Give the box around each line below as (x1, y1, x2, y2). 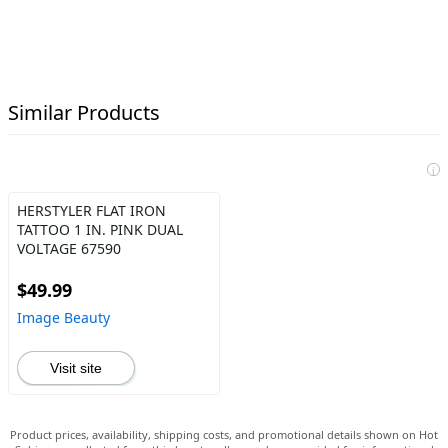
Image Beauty (17, 308, 110, 327)
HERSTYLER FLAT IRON (17, 201, 166, 220)
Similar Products (8, 99, 160, 126)
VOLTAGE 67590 (17, 239, 121, 258)
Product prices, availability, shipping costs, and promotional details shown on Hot (10, 427, 438, 442)
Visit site (50, 360, 102, 376)
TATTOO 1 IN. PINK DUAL (17, 220, 183, 239)
